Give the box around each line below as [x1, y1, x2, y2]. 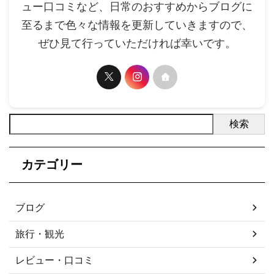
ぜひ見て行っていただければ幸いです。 [38, 36, 236, 50]
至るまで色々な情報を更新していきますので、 [21, 18, 253, 31]
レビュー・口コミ [15, 253, 94, 266]
